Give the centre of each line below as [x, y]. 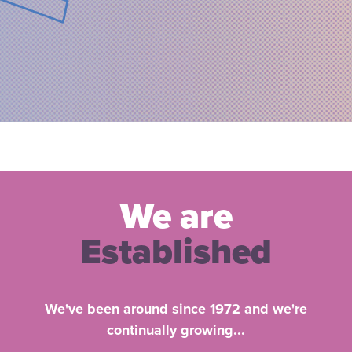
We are [176, 216]
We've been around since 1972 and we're [176, 308]
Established [176, 252]
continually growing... [176, 330]
